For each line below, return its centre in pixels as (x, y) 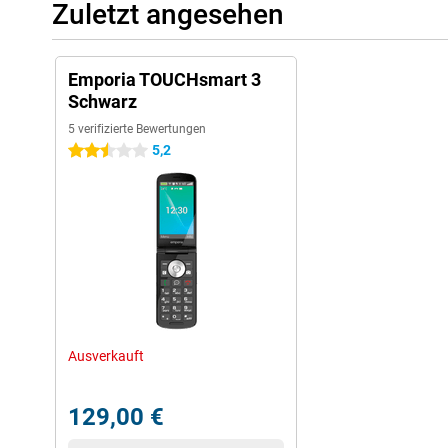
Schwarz (102, 101)
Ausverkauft (106, 356)
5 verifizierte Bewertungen (137, 129)
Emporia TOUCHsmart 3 (164, 79)
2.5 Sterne (99, 151)
